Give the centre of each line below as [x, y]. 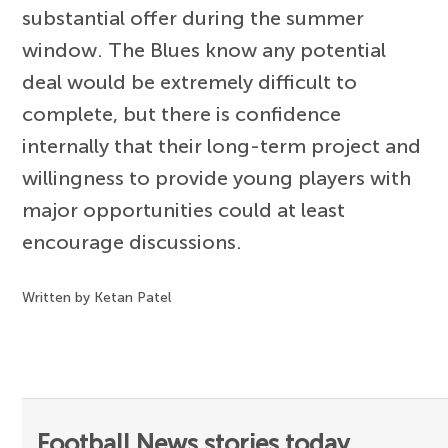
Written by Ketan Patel [97, 297]
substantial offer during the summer [193, 17]
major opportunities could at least [184, 209]
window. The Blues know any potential [204, 49]
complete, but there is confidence [182, 113]
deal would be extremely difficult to [190, 81]
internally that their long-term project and [222, 145]
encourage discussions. [132, 241]
